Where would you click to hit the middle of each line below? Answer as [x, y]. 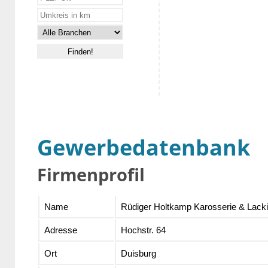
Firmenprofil [91, 175]
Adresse [60, 230]
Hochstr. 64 [143, 230]
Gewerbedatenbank [144, 148]
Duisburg [138, 254]
